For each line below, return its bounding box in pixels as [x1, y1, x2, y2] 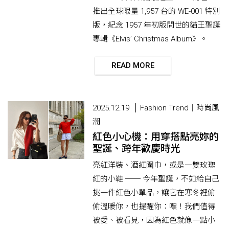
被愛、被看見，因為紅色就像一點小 [93, 216, 215, 225]
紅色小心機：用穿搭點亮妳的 [93, 131, 219, 143]
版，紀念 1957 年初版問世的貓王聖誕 [93, 20, 220, 30]
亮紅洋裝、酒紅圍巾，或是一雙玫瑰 [93, 161, 215, 170]
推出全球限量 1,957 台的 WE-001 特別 [93, 6, 220, 16]
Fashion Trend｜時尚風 [140, 103, 219, 113]
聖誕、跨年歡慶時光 [93, 143, 180, 155]
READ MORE [111, 60, 154, 70]
